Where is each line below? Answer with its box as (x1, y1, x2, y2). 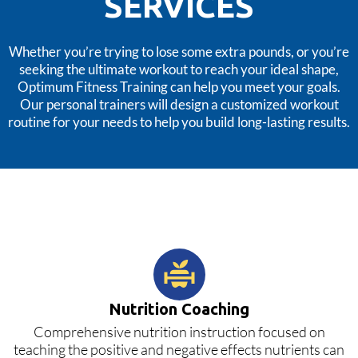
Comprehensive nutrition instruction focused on (33, 322, 325, 340)
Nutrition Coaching (109, 299, 249, 318)
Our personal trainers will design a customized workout (19, 95, 339, 113)
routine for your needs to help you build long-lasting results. (8, 113, 350, 130)
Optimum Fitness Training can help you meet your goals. (18, 78, 340, 95)
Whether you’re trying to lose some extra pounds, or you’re (9, 42, 349, 60)
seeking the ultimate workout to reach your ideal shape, (19, 60, 339, 78)
